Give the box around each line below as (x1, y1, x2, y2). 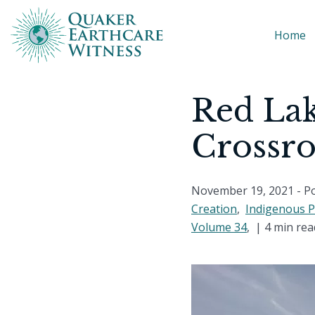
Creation (191, 201, 237, 217)
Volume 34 (191, 219, 247, 235)
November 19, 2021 (191, 183, 294, 198)
